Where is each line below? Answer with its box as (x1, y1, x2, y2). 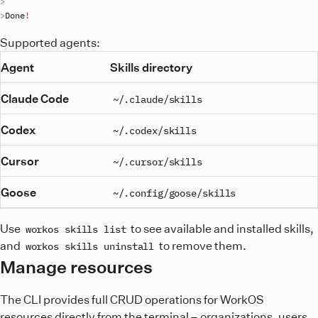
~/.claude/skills (112, 92, 202, 106)
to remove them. (156, 238, 246, 253)
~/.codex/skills (112, 123, 197, 137)
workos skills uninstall (25, 238, 155, 253)
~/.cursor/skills (112, 154, 202, 168)
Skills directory (110, 60, 192, 75)
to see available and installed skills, (128, 221, 314, 236)
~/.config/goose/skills (112, 185, 236, 199)
